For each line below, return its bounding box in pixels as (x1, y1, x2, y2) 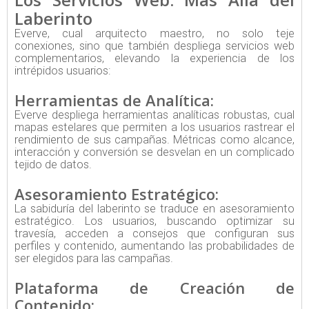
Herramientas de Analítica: (14, 90, 214, 111)
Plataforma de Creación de (14, 277, 295, 299)
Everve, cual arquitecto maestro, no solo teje (14, 27, 295, 41)
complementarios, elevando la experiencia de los (14, 52, 295, 66)
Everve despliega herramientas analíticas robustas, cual (14, 108, 295, 122)
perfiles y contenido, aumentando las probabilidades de (14, 239, 295, 253)
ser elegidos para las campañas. (14, 252, 173, 266)
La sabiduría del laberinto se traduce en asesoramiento (14, 202, 295, 216)
